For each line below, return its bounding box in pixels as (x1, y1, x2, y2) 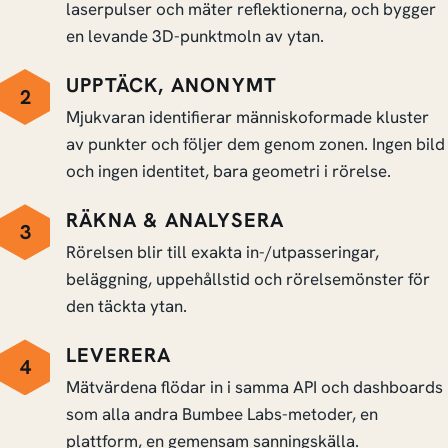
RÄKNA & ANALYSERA (66, 207, 285, 234)
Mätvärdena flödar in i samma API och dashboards (66, 376, 443, 399)
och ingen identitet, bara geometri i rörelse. (66, 160, 391, 183)
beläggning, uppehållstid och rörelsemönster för (66, 268, 430, 291)
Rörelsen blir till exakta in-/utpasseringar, (66, 241, 379, 264)
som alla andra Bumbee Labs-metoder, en (66, 403, 378, 426)
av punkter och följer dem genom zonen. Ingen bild (66, 133, 445, 156)
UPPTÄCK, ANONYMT (66, 71, 278, 98)
